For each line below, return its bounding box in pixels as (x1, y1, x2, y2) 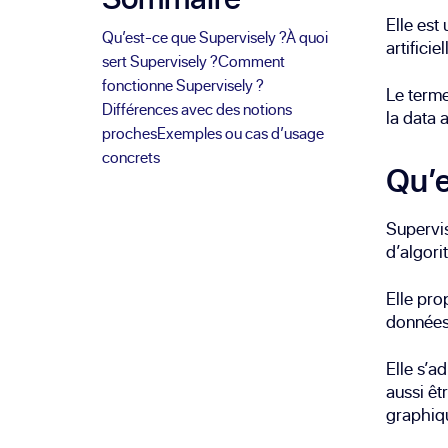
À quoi (286, 26, 329, 49)
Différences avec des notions (102, 98, 293, 121)
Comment (218, 50, 286, 73)
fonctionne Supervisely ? (102, 74, 265, 97)
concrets (102, 146, 161, 169)
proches (102, 122, 158, 145)
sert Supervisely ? (102, 50, 219, 73)
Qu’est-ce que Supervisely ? (102, 26, 287, 49)
